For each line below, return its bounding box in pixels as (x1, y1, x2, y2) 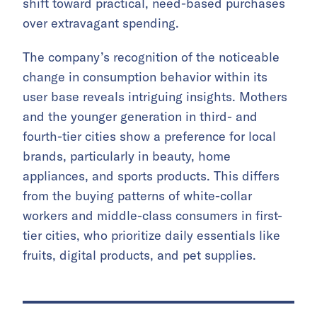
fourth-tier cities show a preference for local (23, 128, 276, 144)
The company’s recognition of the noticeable (23, 49, 279, 65)
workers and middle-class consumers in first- (23, 207, 282, 224)
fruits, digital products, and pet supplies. (23, 247, 256, 263)
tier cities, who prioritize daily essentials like (23, 227, 280, 243)
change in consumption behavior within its (23, 69, 267, 85)
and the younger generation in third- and (23, 108, 258, 125)
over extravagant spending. (23, 15, 179, 31)
